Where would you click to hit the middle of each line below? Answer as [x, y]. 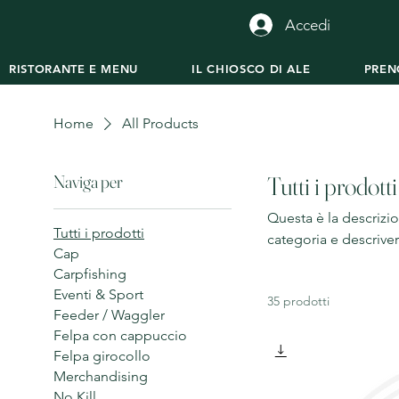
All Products [160, 123]
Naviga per [88, 181]
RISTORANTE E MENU [74, 68]
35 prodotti [298, 301]
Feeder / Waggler [109, 314]
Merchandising [101, 376]
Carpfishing [90, 273]
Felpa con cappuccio [120, 335]
